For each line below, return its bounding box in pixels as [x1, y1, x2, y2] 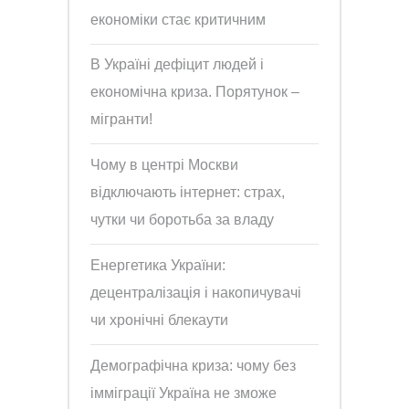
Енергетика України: [90, 257, 226, 273]
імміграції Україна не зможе [90, 384, 278, 401]
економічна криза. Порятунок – [90, 84, 300, 100]
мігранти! [90, 111, 153, 128]
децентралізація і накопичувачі [90, 284, 302, 300]
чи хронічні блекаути [90, 311, 229, 328]
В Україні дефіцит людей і [90, 57, 265, 73]
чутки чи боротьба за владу [90, 212, 275, 228]
